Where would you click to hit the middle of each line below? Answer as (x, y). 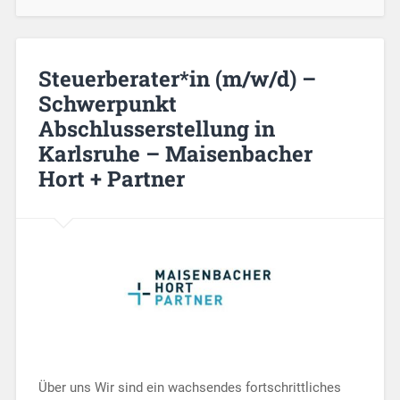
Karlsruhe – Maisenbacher (175, 153)
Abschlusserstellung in (156, 128)
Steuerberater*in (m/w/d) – (177, 78)
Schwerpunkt (107, 103)
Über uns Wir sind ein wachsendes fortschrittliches (189, 387)
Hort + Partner (111, 178)
